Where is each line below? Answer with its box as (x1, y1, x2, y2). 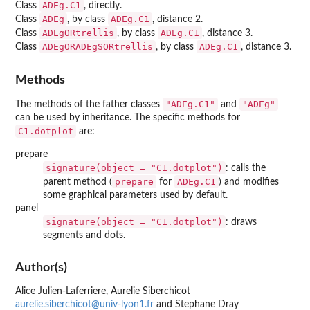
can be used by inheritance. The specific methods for (15, 112, 240, 122)
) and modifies (219, 176, 279, 187)
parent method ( (43, 176, 112, 187)
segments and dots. (43, 230, 125, 240)
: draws (226, 217, 257, 227)
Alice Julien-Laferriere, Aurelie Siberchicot (15, 286, 190, 297)
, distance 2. (152, 15, 203, 25)
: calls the (226, 163, 266, 173)
